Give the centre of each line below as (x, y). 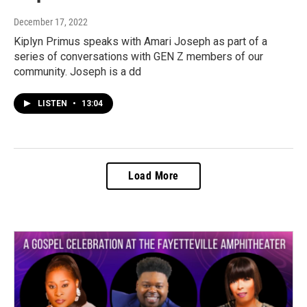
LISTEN (53, 103)
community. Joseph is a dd (77, 71)
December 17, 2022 (51, 22)
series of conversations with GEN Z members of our (138, 56)
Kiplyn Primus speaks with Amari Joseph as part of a (140, 41)
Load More (153, 175)
